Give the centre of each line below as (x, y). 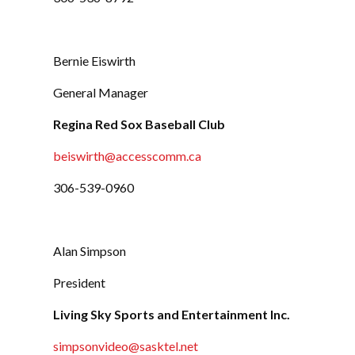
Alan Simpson (90, 251)
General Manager (101, 93)
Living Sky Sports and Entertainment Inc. (172, 315)
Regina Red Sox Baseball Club (139, 124)
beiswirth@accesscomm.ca (128, 156)
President (80, 283)
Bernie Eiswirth (95, 61)
